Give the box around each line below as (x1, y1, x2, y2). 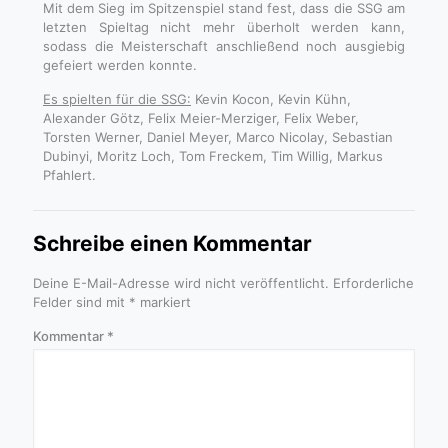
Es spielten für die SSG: (43, 90, 191, 107)
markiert (136, 293, 191, 310)
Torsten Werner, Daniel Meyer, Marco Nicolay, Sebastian (43, 128, 393, 145)
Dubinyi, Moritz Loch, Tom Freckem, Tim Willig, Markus (43, 147, 383, 164)
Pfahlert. (43, 166, 96, 183)
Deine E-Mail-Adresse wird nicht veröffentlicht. (33, 274, 329, 291)
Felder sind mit (33, 293, 129, 310)
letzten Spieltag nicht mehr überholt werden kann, (43, 18, 405, 35)
